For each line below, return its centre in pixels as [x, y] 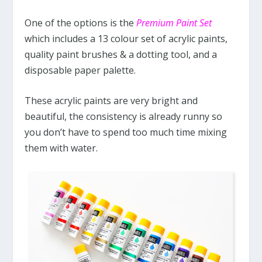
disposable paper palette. [80, 70]
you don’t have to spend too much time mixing [126, 132]
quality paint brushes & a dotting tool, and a [121, 54]
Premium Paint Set [174, 23]
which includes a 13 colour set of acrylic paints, [126, 38]
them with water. [61, 148]
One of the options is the [81, 23]
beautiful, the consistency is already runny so [124, 117]
